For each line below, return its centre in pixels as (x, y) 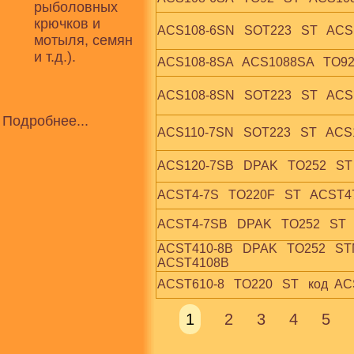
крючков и (67, 24)
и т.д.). (55, 57)
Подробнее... (45, 121)
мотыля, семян (83, 40)
